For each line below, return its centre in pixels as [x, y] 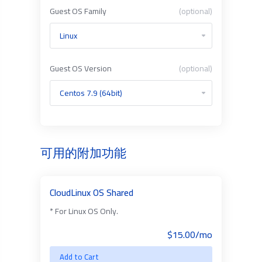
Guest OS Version [80, 68]
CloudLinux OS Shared [91, 192]
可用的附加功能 [83, 153]
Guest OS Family [78, 11]
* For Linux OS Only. [84, 211]
